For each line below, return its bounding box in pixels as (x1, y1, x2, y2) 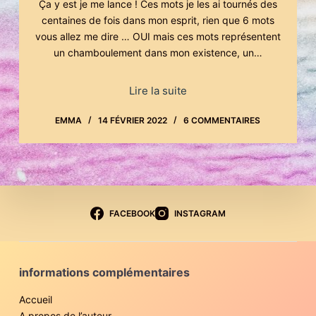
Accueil (18, 293, 52, 306)
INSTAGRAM (174, 208, 226, 219)
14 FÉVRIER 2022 (98, 115, 168, 126)
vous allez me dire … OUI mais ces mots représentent (35, 30, 281, 42)
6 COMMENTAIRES (183, 115, 261, 126)
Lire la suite (128, 84, 187, 98)
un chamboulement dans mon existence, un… (53, 46, 262, 59)
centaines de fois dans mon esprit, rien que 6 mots (41, 13, 274, 26)
